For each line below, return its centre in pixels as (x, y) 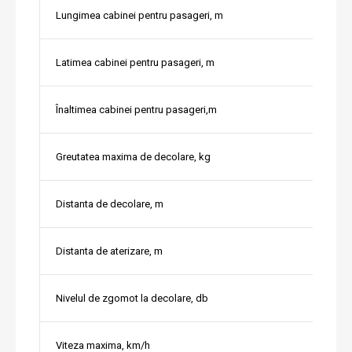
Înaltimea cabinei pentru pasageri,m (136, 109)
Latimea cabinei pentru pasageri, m (135, 62)
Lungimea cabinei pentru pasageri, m (139, 15)
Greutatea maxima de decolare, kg (133, 156)
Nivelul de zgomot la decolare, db (132, 298)
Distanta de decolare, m (110, 203)
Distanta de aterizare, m (109, 251)
